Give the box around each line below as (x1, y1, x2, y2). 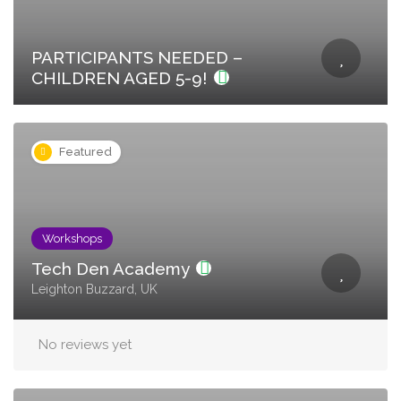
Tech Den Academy (31, 259, 193, 278)
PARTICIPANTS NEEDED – (31, 47, 243, 67)
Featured (59, 145, 112, 158)
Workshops (42, 232, 102, 245)
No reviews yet (38, 337, 132, 353)
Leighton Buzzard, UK (31, 282, 158, 296)
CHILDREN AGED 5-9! (31, 68, 211, 88)
